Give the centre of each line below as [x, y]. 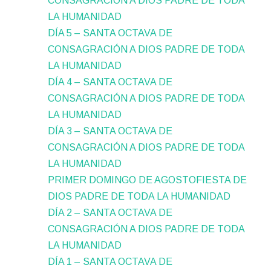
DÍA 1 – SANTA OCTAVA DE [110, 262]
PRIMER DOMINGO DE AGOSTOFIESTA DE [148, 180]
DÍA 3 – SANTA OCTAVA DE [110, 131]
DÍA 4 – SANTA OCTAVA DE [110, 82]
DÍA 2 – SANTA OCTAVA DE [110, 213]
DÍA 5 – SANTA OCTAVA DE [110, 33]
